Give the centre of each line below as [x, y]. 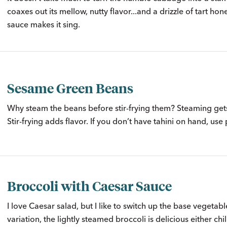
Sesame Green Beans [70, 88]
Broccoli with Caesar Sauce [89, 185]
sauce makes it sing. [44, 25]
